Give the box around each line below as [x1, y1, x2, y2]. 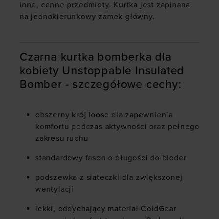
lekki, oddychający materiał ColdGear [35, 204, 176, 214]
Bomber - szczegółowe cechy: [20, 77, 182, 92]
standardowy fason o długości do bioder [35, 153, 187, 163]
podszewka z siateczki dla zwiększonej [35, 173, 183, 183]
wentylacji [35, 184, 74, 195]
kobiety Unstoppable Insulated [20, 64, 185, 78]
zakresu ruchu [35, 133, 88, 144]
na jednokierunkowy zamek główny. [20, 12, 155, 22]
